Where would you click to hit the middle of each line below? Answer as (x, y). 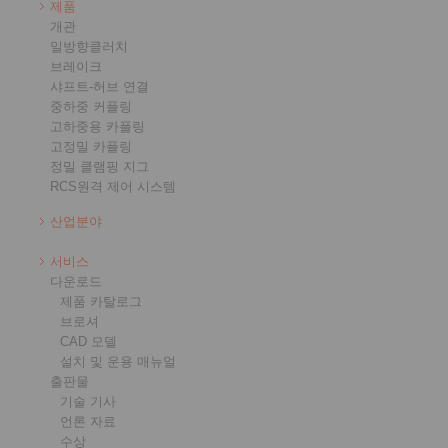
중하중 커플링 (91, 106)
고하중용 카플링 (97, 126)
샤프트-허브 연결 (99, 86)
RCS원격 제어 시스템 (113, 186)
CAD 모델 (88, 341)
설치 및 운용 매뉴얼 (118, 361)
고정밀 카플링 (91, 146)
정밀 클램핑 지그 (99, 166)
